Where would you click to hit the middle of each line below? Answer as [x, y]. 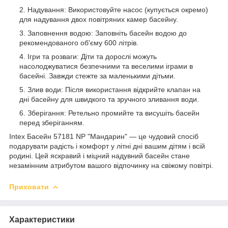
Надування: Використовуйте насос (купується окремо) [118, 10]
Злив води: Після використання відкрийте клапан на [114, 90]
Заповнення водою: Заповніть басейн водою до [107, 33]
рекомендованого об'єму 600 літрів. [79, 43]
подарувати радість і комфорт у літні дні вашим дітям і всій [107, 146]
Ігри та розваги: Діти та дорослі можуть [92, 56]
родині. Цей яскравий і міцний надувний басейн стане [99, 156]
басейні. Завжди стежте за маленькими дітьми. [97, 76]
